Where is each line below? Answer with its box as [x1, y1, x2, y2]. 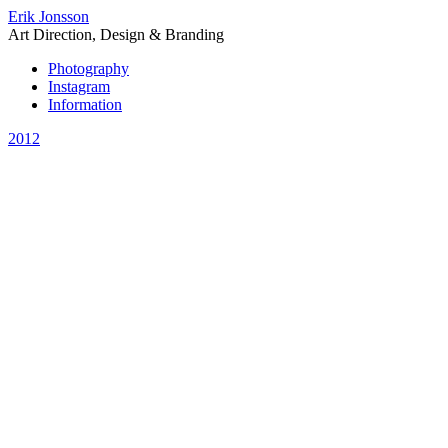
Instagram [48, 78, 110, 95]
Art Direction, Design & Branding [8, 26, 224, 43]
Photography [48, 60, 129, 77]
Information [48, 96, 122, 113]
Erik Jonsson [8, 8, 89, 25]
